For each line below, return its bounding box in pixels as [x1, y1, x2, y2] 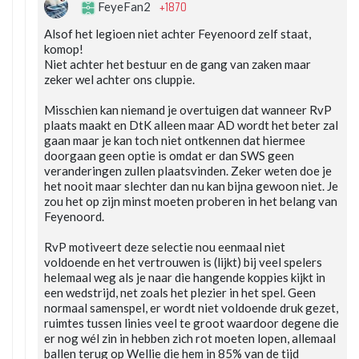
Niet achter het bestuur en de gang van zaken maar [44, 57, 311, 72]
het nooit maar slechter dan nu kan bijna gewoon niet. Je [44, 179, 338, 194]
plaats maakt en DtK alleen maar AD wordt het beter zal [44, 118, 338, 133]
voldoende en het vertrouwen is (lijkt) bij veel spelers [44, 255, 322, 270]
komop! [44, 42, 83, 57]
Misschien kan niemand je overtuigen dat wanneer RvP [44, 103, 332, 118]
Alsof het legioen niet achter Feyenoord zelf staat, [44, 26, 311, 42]
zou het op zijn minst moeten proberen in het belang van [44, 194, 337, 209]
